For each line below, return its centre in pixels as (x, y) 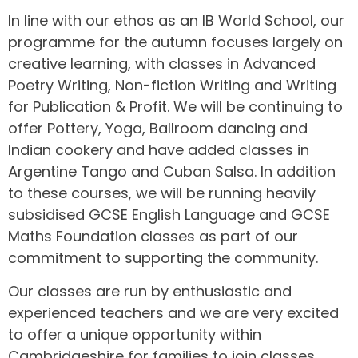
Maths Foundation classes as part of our (153, 237)
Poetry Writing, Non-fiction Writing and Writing (172, 86)
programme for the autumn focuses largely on (175, 42)
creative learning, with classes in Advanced (162, 64)
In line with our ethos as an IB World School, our (176, 21)
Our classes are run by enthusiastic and (150, 291)
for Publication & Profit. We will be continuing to (175, 107)
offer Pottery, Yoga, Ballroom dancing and (158, 129)
